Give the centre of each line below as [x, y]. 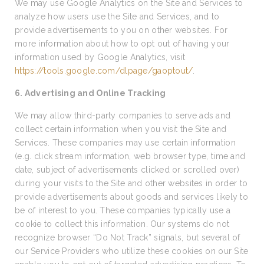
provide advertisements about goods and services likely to [131, 197]
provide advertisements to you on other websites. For [121, 30]
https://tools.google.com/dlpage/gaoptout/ [104, 71]
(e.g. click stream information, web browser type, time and [130, 156]
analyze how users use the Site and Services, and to [117, 16]
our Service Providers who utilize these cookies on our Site [132, 251]
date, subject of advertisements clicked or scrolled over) [127, 170]
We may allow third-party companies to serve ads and [123, 115]
